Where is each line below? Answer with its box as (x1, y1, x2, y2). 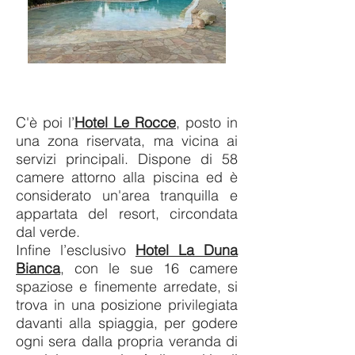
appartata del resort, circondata (16, 204, 238, 223)
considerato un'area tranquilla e (16, 186, 238, 204)
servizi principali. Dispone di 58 (16, 150, 238, 168)
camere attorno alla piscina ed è (16, 168, 238, 186)
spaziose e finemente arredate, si (16, 277, 238, 296)
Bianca (16, 259, 60, 277)
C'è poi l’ (16, 113, 74, 132)
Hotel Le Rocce (74, 113, 176, 132)
